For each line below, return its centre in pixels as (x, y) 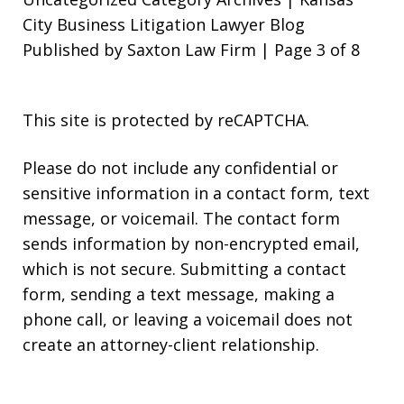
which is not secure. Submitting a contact (184, 269)
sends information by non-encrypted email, (191, 244)
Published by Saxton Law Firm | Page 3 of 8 (191, 50)
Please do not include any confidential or (180, 168)
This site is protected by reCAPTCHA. (166, 120)
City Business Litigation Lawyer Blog (164, 25)
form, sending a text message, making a (179, 294)
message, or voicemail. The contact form (181, 219)
